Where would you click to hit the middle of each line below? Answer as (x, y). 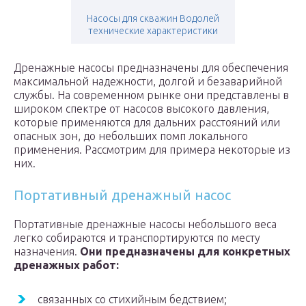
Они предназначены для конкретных (185, 252)
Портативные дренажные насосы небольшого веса (145, 224)
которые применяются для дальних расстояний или (147, 123)
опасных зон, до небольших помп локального (131, 136)
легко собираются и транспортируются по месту (137, 238)
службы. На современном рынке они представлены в (151, 95)
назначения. (47, 252)
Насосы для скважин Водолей (153, 19)
